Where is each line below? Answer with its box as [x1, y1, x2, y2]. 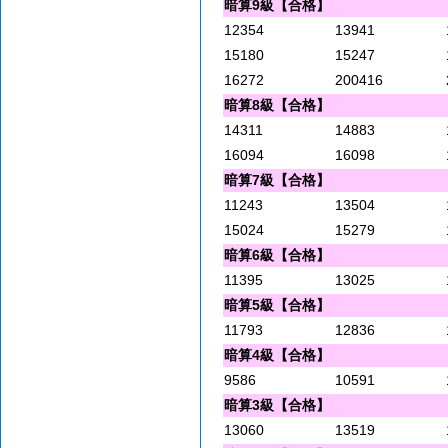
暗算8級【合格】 [224, 97, 330, 114]
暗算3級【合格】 [224, 397, 330, 414]
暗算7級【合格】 [224, 172, 330, 189]
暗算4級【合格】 [224, 347, 330, 364]
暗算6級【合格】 [224, 247, 330, 264]
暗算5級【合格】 [224, 297, 330, 314]
